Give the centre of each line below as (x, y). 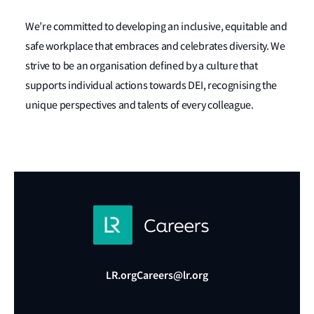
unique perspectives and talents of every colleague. (141, 105)
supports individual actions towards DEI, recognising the (151, 86)
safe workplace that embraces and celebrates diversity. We (155, 47)
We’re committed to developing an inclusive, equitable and (156, 27)
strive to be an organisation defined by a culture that (142, 66)
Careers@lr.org (172, 275)
